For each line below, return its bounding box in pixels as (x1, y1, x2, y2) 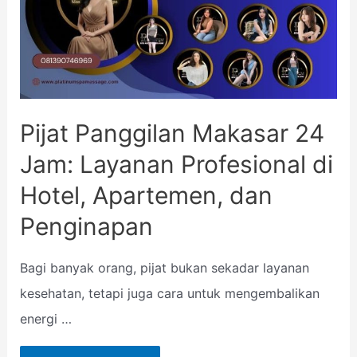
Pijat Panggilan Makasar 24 (19, 119, 324, 148)
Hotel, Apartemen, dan (19, 181, 273, 210)
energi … (19, 311, 72, 328)
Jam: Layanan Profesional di (19, 150, 333, 179)
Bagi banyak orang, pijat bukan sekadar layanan (19, 260, 309, 277)
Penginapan (19, 212, 153, 241)
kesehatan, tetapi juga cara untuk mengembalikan (19, 285, 320, 302)
